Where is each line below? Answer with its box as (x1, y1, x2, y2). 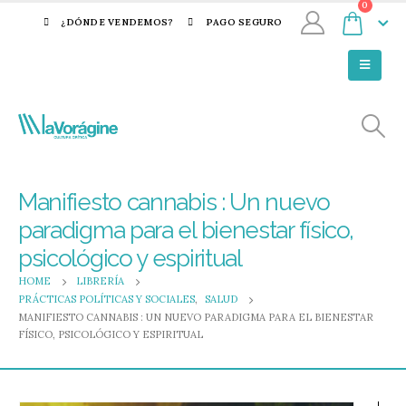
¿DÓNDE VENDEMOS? (61, 16, 174, 28)
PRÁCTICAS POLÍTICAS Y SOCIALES (18, 293, 195, 305)
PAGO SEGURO (205, 16, 283, 28)
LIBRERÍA (76, 275, 124, 287)
